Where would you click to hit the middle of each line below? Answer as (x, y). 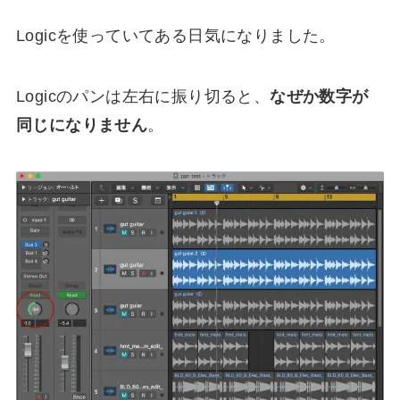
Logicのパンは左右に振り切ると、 (143, 96)
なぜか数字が (319, 96)
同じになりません (82, 125)
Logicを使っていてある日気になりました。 (175, 36)
